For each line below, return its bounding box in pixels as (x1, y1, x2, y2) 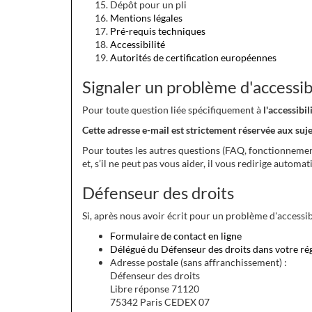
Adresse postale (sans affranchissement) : (110, 256, 287, 268)
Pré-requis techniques (110, 25, 205, 37)
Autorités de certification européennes (110, 52, 276, 63)
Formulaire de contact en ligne (110, 230, 242, 242)
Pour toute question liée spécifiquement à (82, 104, 263, 116)
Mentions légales (110, 12, 182, 24)
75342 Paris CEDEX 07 (110, 296, 210, 308)
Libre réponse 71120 (110, 283, 199, 295)
